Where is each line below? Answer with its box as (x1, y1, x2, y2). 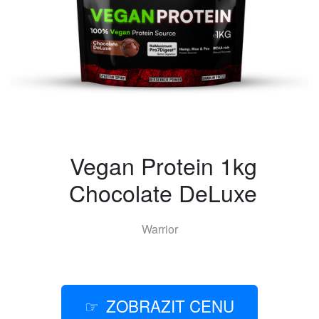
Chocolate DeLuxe (69, 176, 257, 209)
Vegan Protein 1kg (69, 149, 257, 182)
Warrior (141, 221, 178, 237)
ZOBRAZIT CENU (106, 294, 234, 317)
